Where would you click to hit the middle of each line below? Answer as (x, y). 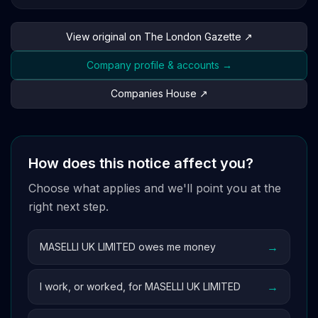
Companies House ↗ (159, 93)
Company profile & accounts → (159, 65)
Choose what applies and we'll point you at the (155, 188)
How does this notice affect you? (141, 163)
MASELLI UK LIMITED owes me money (128, 247)
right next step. (68, 207)
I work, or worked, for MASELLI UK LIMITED (140, 286)
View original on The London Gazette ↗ (159, 37)
